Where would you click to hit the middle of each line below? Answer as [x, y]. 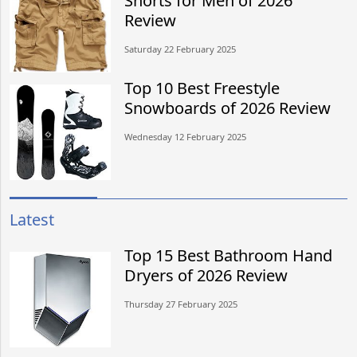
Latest [32, 219]
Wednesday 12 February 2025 [186, 136]
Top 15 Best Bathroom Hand [229, 255]
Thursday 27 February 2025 [181, 304]
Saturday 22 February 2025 [180, 49]
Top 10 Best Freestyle [202, 88]
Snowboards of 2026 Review [228, 108]
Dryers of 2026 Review [206, 275]
